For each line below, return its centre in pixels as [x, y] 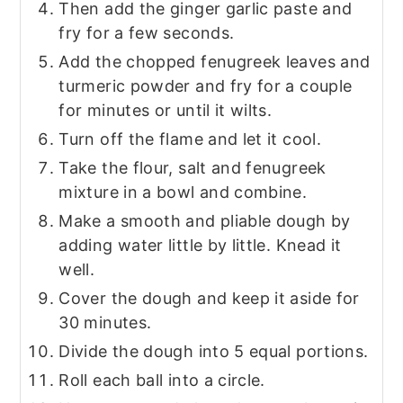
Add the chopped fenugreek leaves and [215, 61]
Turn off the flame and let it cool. [190, 139]
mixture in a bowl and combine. [183, 192]
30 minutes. [105, 322]
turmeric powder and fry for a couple [206, 85]
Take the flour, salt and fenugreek [193, 167]
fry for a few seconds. [147, 32]
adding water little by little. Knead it [200, 245]
